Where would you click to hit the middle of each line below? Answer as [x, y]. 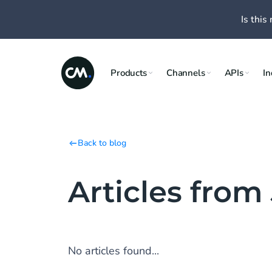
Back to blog [102, 143]
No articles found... [114, 251]
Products [129, 73]
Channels [185, 73]
